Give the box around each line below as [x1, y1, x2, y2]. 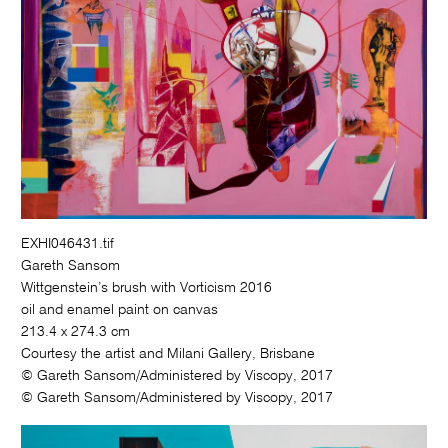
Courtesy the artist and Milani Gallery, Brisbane [21, 347, 316, 362]
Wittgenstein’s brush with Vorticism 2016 [21, 281, 273, 296]
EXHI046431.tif [21, 237, 115, 252]
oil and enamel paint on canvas [21, 303, 219, 318]
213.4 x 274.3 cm [21, 325, 131, 340]
